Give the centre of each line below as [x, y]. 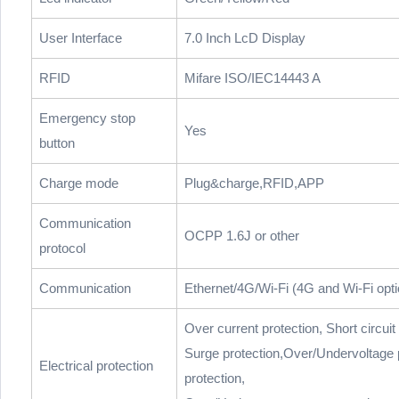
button [57, 143]
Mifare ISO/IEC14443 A [252, 78]
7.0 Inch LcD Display [245, 38]
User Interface [81, 38]
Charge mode [79, 183]
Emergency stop [87, 118]
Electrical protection [96, 366]
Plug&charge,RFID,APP [254, 183]
